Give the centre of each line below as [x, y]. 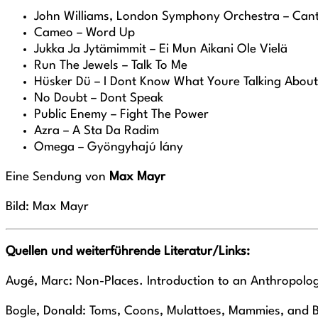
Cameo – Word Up [84, 33]
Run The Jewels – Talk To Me [111, 66]
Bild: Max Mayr [47, 207]
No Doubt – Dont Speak [99, 98]
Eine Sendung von [57, 177]
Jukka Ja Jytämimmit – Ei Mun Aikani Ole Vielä [161, 49]
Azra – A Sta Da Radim [97, 131]
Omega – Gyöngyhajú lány [109, 147]
